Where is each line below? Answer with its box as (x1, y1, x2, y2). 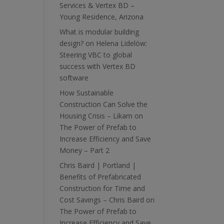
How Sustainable (59, 88, 114, 97)
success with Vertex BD (59, 61, 136, 71)
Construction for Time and (59, 183, 145, 193)
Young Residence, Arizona (59, 12, 144, 21)
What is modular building (59, 27, 139, 36)
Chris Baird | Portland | (59, 160, 136, 170)
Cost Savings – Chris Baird (59, 195, 144, 204)
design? (59, 38, 84, 48)
